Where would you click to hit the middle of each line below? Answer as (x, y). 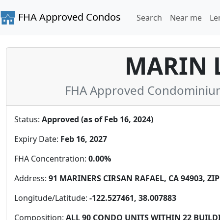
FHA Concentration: (51, 159)
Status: (28, 119)
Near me (186, 18)
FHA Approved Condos (68, 17)
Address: (31, 178)
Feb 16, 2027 (84, 139)
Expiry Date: (37, 139)
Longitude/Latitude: (52, 198)
